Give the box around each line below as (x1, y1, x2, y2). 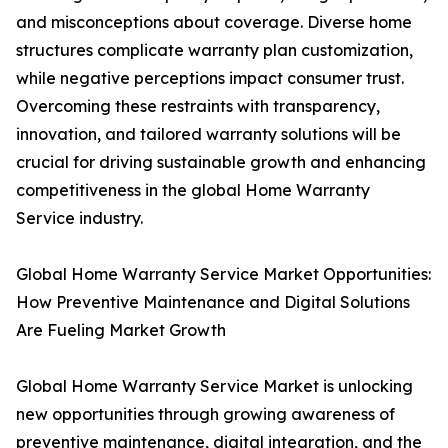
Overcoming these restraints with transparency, (16, 96, 380, 117)
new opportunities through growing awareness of (16, 404, 395, 425)
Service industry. (16, 208, 143, 229)
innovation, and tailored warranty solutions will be (16, 124, 401, 145)
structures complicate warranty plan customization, (16, 40, 413, 61)
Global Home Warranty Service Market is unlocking (16, 376, 413, 397)
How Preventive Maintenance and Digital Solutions (16, 292, 410, 313)
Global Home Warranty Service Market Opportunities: (16, 264, 431, 285)
